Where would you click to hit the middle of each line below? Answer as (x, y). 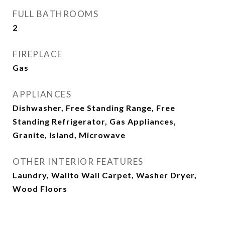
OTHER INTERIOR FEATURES (78, 161)
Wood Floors (40, 189)
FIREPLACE (38, 54)
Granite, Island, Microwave (69, 135)
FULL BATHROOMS (55, 14)
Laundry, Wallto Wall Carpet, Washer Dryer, (105, 175)
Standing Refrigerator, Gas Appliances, (94, 121)
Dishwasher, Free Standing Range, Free (94, 108)
